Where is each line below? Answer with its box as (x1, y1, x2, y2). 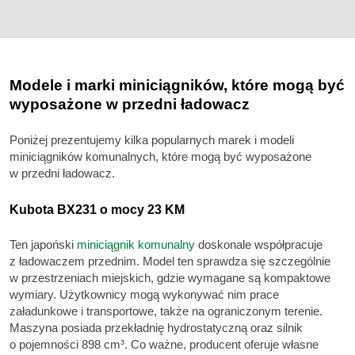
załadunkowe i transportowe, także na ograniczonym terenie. (10, 303, 323, 318)
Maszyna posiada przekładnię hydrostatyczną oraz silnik (10, 320, 303, 334)
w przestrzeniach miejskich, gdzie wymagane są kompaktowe (10, 270, 330, 284)
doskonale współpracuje (195, 237, 323, 251)
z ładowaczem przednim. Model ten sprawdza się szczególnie (10, 254, 330, 268)
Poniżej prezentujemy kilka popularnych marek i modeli (10, 133, 294, 147)
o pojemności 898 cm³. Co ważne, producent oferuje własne (10, 337, 319, 351)
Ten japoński (10, 237, 77, 251)
